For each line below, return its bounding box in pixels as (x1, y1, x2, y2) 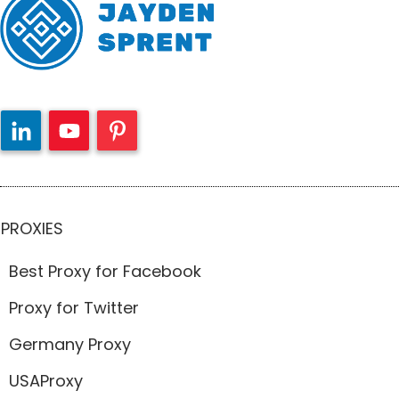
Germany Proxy (9, 333, 131, 356)
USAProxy (9, 370, 83, 393)
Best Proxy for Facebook (9, 260, 201, 283)
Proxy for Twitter (9, 297, 139, 320)
